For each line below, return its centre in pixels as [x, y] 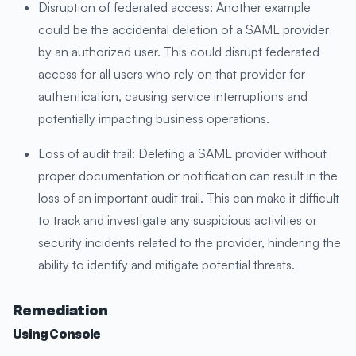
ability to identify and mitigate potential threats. [166, 265]
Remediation [60, 311]
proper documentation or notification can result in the [188, 176]
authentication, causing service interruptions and [173, 97]
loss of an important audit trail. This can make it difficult [189, 198]
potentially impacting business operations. [154, 119]
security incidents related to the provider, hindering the [190, 243]
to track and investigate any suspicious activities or [178, 221]
